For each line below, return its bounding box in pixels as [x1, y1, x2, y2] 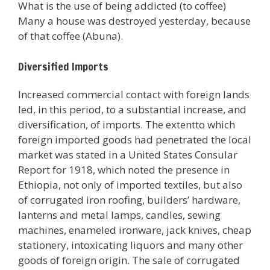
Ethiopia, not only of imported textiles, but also [18, 178, 242, 192]
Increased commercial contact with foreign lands [18, 87, 250, 102]
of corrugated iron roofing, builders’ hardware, [18, 193, 240, 207]
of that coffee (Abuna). [18, 28, 123, 43]
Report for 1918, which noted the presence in [18, 163, 230, 177]
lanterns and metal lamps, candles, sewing [18, 208, 221, 222]
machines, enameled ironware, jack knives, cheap [18, 223, 251, 237]
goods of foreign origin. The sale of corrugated [18, 253, 240, 268]
